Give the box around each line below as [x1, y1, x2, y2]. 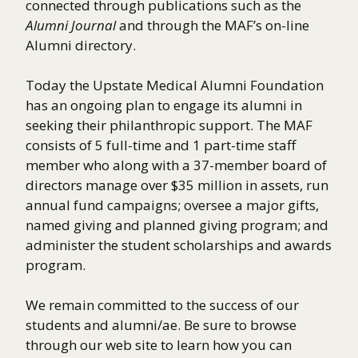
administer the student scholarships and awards [26, 235, 332, 254]
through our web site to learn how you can [26, 335, 292, 354]
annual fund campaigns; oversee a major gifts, [26, 195, 319, 214]
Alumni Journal [26, 15, 116, 34]
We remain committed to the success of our [26, 295, 299, 314]
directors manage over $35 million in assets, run [26, 175, 328, 194]
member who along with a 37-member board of [26, 155, 327, 174]
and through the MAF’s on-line [116, 15, 309, 34]
